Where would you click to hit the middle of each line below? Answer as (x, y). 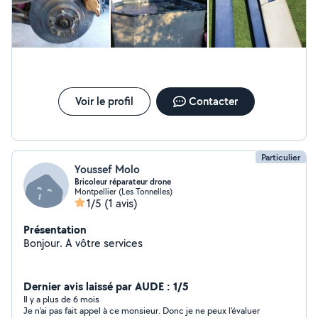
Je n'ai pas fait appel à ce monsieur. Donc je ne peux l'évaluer (142, 311)
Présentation (55, 229)
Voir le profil (104, 101)
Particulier (281, 157)
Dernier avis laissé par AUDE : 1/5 (106, 286)
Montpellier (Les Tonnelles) (124, 191)
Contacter (213, 101)
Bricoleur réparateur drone (123, 182)
